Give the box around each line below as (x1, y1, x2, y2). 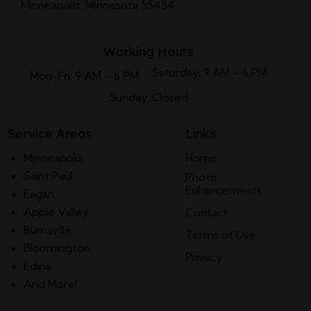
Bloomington (24, 240, 90, 255)
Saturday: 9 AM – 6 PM (152, 65, 268, 79)
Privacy (185, 249, 222, 264)
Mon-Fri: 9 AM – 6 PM (29, 68, 139, 83)
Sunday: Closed (109, 90, 188, 104)
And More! (24, 276, 77, 291)
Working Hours (103, 44, 194, 60)
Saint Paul (24, 168, 73, 183)
